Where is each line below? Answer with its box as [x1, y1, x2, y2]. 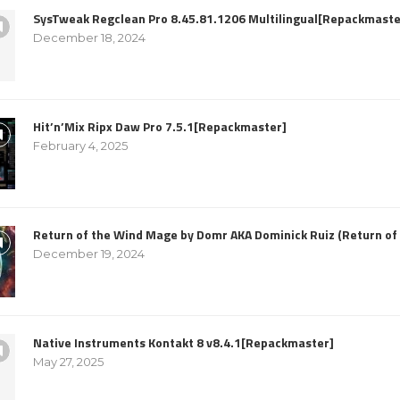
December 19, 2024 [33, 246, 145, 261]
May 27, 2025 [33, 354, 104, 369]
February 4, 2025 [33, 137, 128, 153]
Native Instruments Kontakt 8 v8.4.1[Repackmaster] [33, 332, 334, 352]
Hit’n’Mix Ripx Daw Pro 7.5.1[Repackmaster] [33, 116, 287, 136]
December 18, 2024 [33, 29, 146, 45]
